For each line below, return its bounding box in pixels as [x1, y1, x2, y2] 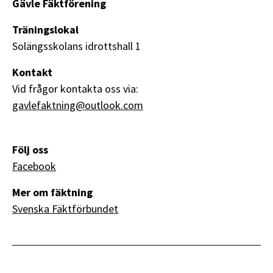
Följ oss [12, 142, 48, 157]
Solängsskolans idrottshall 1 [12, 38, 141, 53]
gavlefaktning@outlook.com [12, 97, 143, 112]
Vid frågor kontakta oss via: [12, 81, 138, 96]
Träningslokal [12, 22, 79, 37]
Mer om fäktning [12, 185, 93, 199]
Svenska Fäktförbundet [12, 201, 118, 216]
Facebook [12, 158, 56, 173]
